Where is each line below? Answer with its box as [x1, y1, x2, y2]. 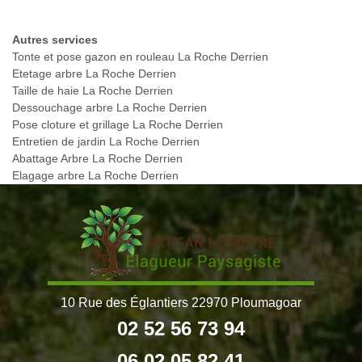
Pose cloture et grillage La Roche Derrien [12, 118, 223, 132]
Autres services [12, 33, 98, 47]
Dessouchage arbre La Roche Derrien [12, 101, 207, 115]
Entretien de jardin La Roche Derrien [12, 135, 200, 149]
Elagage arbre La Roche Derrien [12, 169, 179, 183]
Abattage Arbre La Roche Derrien [12, 152, 183, 166]
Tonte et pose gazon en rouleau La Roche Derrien [12, 50, 268, 64]
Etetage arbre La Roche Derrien [12, 67, 176, 81]
